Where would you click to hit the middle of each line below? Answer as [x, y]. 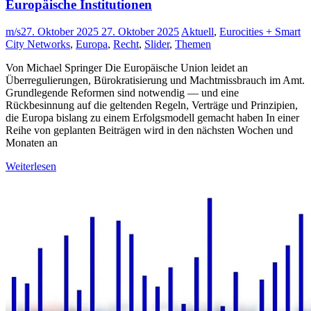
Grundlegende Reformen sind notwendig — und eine [122, 92]
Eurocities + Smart [260, 31]
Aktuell [197, 31]
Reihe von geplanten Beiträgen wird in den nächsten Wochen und [149, 130]
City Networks [38, 44]
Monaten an [32, 142]
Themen [193, 44]
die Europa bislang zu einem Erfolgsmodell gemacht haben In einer [152, 117]
